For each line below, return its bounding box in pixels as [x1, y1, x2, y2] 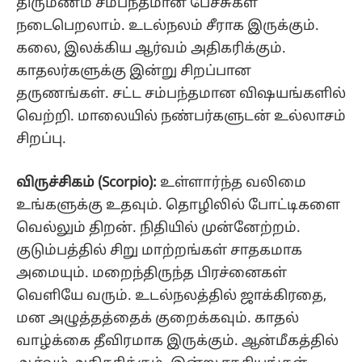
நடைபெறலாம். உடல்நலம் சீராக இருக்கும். [16, 18, 319, 36]
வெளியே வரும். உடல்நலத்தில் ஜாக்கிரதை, [16, 288, 326, 305]
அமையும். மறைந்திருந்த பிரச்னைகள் [16, 265, 287, 283]
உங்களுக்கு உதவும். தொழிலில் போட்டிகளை [16, 197, 340, 215]
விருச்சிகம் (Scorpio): [16, 175, 157, 192]
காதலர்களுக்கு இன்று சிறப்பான [16, 63, 251, 81]
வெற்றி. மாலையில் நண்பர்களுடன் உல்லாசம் [16, 108, 346, 126]
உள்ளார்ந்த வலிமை [157, 175, 306, 192]
